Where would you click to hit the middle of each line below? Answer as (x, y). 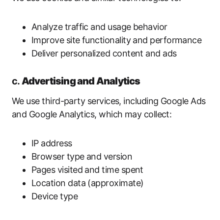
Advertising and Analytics (81, 81)
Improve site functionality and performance (117, 40)
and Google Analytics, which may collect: (92, 114)
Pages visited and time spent (87, 170)
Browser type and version (82, 156)
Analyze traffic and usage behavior (99, 27)
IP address (52, 143)
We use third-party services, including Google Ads (109, 101)
